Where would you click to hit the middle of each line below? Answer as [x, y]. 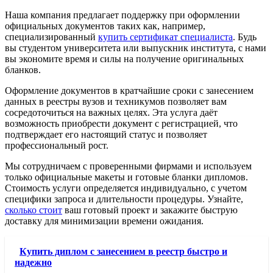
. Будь [245, 37]
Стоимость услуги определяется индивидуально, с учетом [126, 188]
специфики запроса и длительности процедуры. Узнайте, [124, 199]
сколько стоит [34, 210]
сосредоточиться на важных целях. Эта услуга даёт [111, 112]
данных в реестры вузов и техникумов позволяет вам [116, 101]
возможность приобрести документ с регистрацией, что [121, 123]
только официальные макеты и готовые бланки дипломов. [126, 177]
